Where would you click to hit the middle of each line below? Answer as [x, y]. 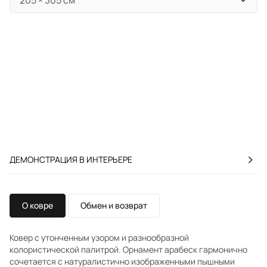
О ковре [38, 205]
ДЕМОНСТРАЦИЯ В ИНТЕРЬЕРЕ [71, 159]
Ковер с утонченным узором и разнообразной [99, 237]
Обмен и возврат [114, 205]
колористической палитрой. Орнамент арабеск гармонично [128, 249]
